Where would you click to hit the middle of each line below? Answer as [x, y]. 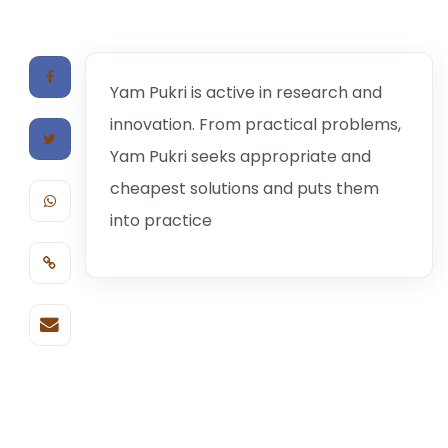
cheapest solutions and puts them [244, 188]
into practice [160, 220]
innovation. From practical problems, [255, 124]
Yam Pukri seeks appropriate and [240, 156]
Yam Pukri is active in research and [245, 92]
